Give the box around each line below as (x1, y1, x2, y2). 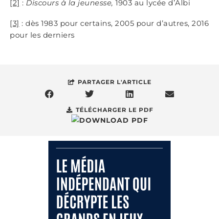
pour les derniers (10, 30, 75, 40)
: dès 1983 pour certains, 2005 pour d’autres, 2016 (19, 19, 209, 28)
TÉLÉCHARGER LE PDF (75, 106, 153, 113)
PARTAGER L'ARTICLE (77, 78, 152, 86)
